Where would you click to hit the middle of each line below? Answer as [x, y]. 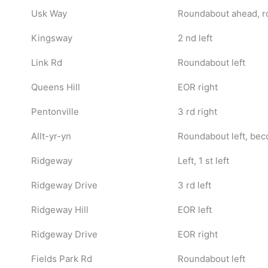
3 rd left [194, 185]
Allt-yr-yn [51, 136]
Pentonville [55, 111]
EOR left [194, 209]
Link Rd [46, 62]
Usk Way [49, 13]
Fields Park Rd [61, 258]
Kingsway [51, 38]
